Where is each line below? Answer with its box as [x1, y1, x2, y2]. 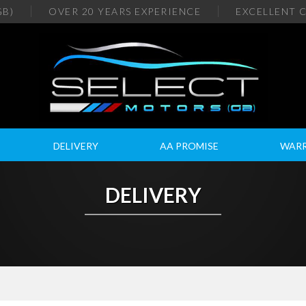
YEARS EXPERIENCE [98, 5, 201, 17]
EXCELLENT [236, 5, 296, 17]
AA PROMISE [160, 140, 219, 152]
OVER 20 [48, 5, 98, 17]
